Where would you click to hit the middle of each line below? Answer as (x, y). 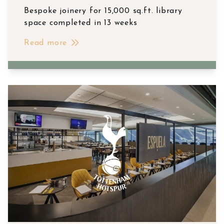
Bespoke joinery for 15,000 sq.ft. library (103, 11)
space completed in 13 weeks (81, 23)
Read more (46, 43)
